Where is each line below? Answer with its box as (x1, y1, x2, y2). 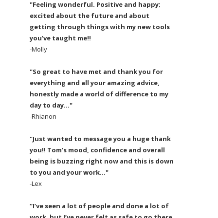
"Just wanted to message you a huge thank (30, 134, 171, 143)
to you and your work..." (30, 167, 109, 177)
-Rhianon (30, 111, 56, 121)
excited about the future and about (30, 11, 149, 20)
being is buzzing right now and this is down (30, 156, 174, 165)
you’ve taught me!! (30, 33, 91, 42)
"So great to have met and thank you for (30, 67, 163, 76)
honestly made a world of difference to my (30, 89, 168, 98)
